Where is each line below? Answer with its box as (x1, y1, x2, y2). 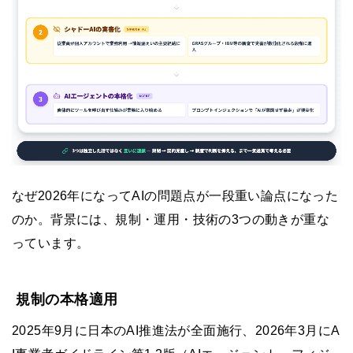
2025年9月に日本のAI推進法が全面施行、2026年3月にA (12, 324, 340, 338)
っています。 (12, 236, 90, 250)
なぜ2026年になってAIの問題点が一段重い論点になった (12, 188, 339, 203)
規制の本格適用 (16, 291, 118, 307)
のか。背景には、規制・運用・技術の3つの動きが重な (12, 212, 329, 226)
